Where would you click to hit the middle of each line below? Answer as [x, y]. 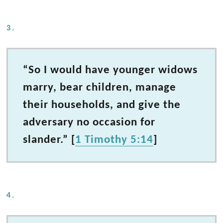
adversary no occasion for [89, 123]
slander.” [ [49, 140]
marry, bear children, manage [100, 88]
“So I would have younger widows [111, 70]
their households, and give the [102, 105]
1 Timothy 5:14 [114, 140]
